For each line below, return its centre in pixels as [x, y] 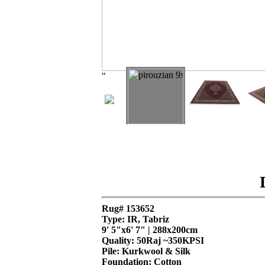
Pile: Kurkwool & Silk [146, 251]
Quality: [119, 240]
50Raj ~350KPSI [170, 240]
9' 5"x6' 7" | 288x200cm [150, 230]
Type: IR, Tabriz [135, 219]
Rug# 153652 [128, 209]
